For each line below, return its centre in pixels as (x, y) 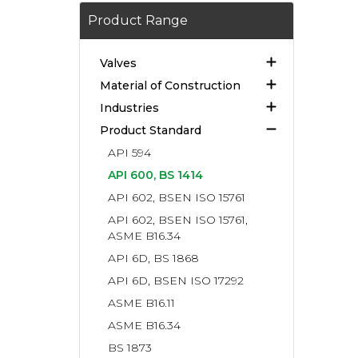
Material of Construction (171, 86)
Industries (130, 108)
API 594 (130, 153)
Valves (119, 63)
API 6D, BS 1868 (154, 258)
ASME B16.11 (142, 303)
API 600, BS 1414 (156, 175)
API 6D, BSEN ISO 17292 (176, 280)
